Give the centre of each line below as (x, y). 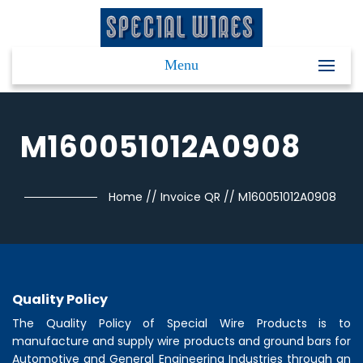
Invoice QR (190, 197)
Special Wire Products (237, 324)
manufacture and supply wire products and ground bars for (181, 342)
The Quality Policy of (90, 324)
